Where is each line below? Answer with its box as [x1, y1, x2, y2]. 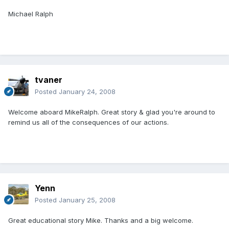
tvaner [35, 75, 62, 85]
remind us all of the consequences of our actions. [8, 118, 169, 127]
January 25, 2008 [59, 196, 116, 204]
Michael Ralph [8, 10, 53, 18]
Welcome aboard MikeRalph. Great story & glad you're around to [8, 108, 215, 117]
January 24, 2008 [59, 87, 116, 96]
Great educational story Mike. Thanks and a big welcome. [8, 216, 193, 225]
